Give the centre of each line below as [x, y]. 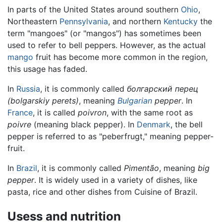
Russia [28, 89]
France [20, 113]
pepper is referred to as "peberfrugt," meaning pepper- [111, 137]
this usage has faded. [47, 69]
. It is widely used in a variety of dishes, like [116, 180]
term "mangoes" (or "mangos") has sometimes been [104, 33]
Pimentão [141, 168]
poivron [92, 113]
